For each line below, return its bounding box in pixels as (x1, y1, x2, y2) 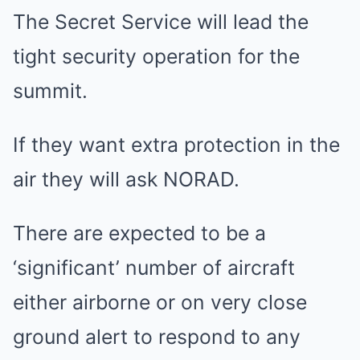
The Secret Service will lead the (13, 10, 309, 34)
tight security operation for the (13, 44, 300, 68)
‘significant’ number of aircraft (13, 256, 295, 280)
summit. (13, 79, 88, 103)
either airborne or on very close (13, 290, 307, 314)
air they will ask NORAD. (13, 167, 239, 191)
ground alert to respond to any (13, 325, 301, 349)
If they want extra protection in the (13, 133, 340, 157)
